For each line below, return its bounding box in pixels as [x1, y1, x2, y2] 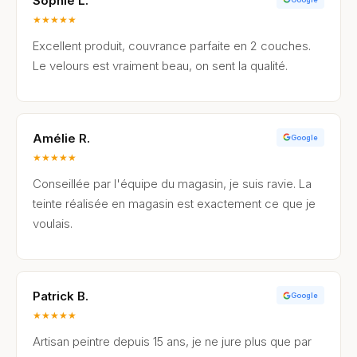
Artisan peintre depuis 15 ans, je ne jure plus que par [33, 334, 312, 350]
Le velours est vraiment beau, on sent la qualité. [33, 57, 288, 73]
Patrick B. [33, 288, 88, 304]
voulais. [33, 215, 73, 231]
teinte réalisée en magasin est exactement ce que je [33, 195, 316, 211]
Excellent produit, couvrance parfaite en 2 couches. [33, 37, 311, 53]
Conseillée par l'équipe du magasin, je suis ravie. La [33, 175, 312, 191]
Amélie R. [33, 130, 90, 146]
